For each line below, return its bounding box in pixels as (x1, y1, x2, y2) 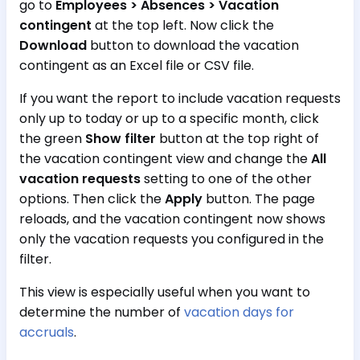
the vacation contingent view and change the (19, 149, 311, 168)
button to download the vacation (87, 36, 299, 55)
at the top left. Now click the (92, 16, 274, 35)
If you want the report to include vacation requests (19, 89, 341, 108)
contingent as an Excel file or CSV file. (19, 56, 254, 75)
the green (19, 129, 85, 148)
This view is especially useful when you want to (19, 283, 310, 301)
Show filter (85, 129, 156, 148)
